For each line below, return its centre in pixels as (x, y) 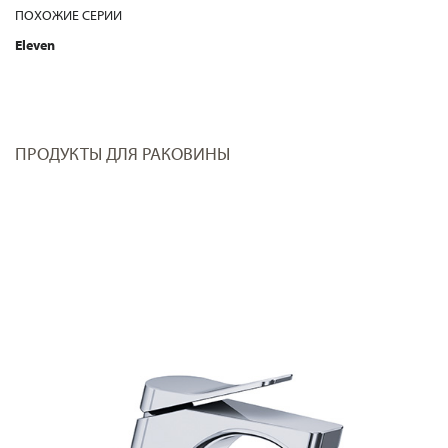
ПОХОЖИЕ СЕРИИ (68, 15)
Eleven (35, 45)
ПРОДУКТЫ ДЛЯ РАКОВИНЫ (122, 154)
